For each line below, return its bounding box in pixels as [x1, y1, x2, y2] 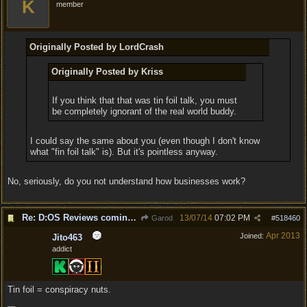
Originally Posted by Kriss [51, 66, 164, 77]
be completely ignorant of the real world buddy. [52, 106, 237, 116]
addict [52, 245, 72, 253]
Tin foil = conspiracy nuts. [8, 284, 111, 295]
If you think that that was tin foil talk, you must [52, 95, 238, 106]
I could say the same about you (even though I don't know [29, 136, 260, 146]
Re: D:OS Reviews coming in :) [127, 212, 136, 223]
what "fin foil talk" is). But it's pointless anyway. [29, 147, 218, 157]
